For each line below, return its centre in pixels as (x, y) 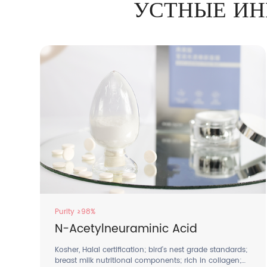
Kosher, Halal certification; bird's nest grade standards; (151, 250)
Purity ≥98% (75, 212)
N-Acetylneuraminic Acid (126, 229)
